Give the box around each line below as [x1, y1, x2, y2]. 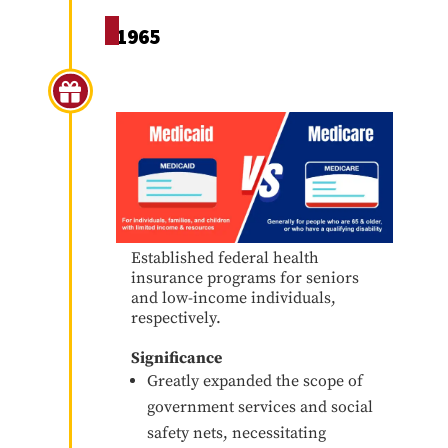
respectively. [130, 307, 221, 328]
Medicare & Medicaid [130, 77, 316, 103]
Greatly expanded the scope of [146, 370, 363, 391]
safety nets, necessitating [146, 422, 326, 443]
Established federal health [130, 247, 319, 268]
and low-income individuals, [130, 287, 336, 308]
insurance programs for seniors [130, 267, 359, 288]
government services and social [146, 396, 373, 417]
